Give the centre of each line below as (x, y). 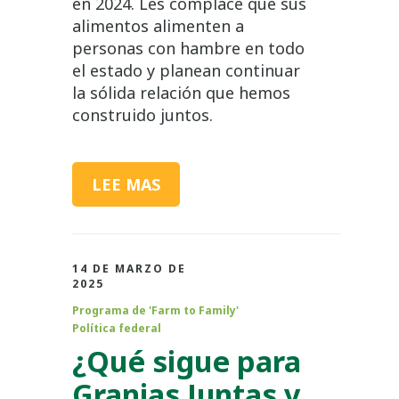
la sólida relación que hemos (181, 92)
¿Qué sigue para (186, 360)
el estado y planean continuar (186, 70)
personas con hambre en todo (188, 48)
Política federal (116, 328)
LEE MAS (126, 184)
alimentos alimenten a (158, 25)
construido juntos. (142, 114)
